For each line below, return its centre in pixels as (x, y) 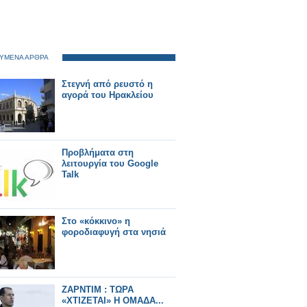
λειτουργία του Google (110, 163)
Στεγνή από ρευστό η (107, 84)
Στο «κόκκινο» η (96, 221)
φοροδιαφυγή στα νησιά (114, 232)
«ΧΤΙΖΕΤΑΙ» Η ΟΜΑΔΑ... (113, 300)
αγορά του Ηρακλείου (108, 95)
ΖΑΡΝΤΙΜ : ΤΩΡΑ (98, 290)
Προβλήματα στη (98, 152)
